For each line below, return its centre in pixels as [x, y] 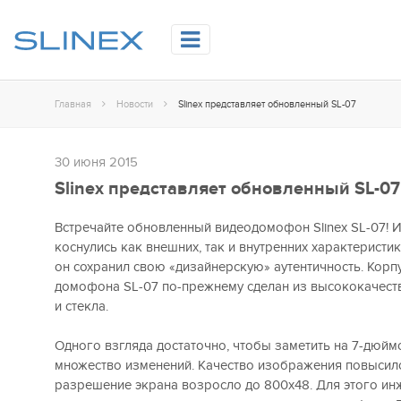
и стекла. [81, 306]
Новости [134, 104]
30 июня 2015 [96, 162]
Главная [73, 104]
